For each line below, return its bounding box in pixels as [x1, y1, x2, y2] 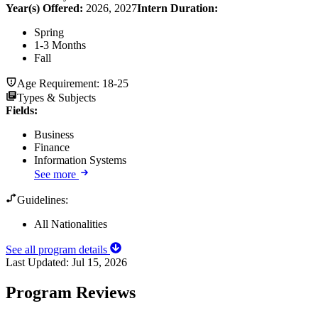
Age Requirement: [17, 77, 102, 89]
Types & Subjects [17, 91, 96, 104]
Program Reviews [6, 283, 136, 302]
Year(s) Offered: [6, 1, 86, 14]
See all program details [6, 243, 110, 256]
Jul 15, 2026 [72, 256, 127, 268]
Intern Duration [137, 1, 214, 14]
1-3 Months [34, 38, 86, 51]
